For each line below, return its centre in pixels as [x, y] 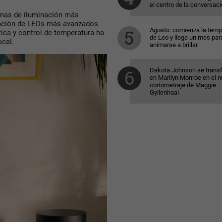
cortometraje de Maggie [183, 85]
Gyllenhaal [164, 92]
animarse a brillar [173, 45]
